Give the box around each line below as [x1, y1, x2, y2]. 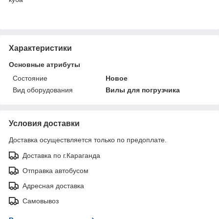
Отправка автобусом [22, 166, 88, 175]
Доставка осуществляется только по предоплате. [9, 135, 167, 144]
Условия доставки [9, 119, 80, 128]
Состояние [13, 74, 47, 82]
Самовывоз [22, 197, 59, 205]
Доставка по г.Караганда [22, 151, 100, 159]
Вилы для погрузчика [106, 86, 180, 94]
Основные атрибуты [9, 60, 80, 68]
